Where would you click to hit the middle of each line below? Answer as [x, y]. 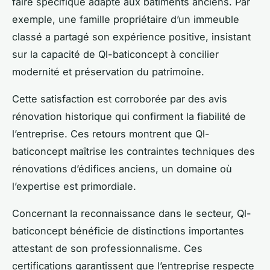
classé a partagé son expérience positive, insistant [131, 36]
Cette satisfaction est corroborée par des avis [120, 99]
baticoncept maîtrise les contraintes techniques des [133, 151]
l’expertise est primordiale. [74, 186]
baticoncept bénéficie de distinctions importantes [128, 231]
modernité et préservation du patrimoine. [108, 71]
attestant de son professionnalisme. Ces [107, 248]
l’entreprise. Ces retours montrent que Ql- [111, 133]
